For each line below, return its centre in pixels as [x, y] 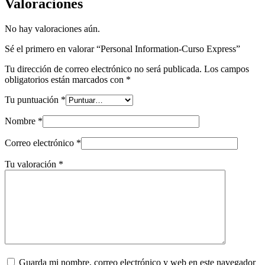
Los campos [227, 69]
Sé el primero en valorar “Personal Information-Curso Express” [122, 49]
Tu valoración [32, 164]
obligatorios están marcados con [65, 79]
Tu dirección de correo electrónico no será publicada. [103, 69]
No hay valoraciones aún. [52, 28]
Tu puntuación [33, 99]
